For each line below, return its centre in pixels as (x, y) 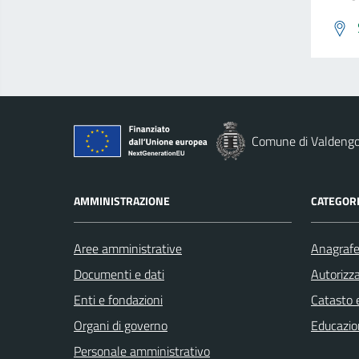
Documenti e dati (119, 274)
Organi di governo (121, 326)
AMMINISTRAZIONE (122, 201)
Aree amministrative (128, 249)
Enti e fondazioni (118, 300)
